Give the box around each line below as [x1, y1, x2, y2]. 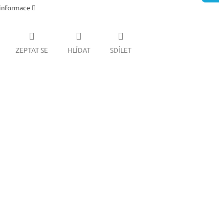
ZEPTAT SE [15, 45, 48, 55]
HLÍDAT [67, 45, 90, 55]
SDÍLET [109, 45, 131, 55]
